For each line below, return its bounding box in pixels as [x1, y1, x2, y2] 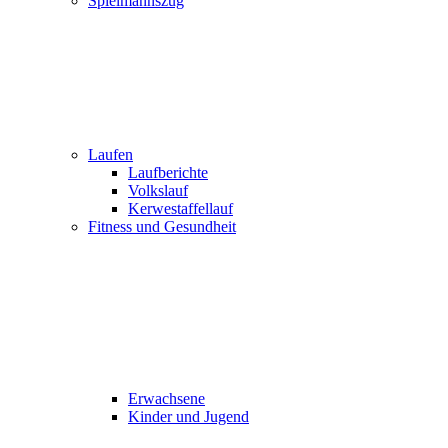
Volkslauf [128, 182, 188, 199]
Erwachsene [128, 390, 205, 407]
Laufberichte [128, 164, 208, 181]
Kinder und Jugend [128, 408, 249, 425]
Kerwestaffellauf [128, 200, 233, 217]
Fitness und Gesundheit [88, 218, 236, 235]
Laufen [88, 146, 133, 163]
